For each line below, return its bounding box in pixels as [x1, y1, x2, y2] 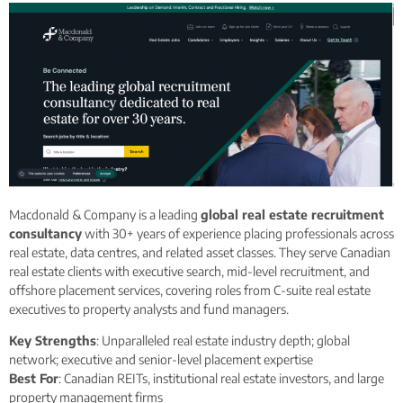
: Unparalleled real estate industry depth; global [96, 333, 350, 349]
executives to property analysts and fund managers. [9, 300, 289, 317]
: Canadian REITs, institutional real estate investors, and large [58, 371, 384, 387]
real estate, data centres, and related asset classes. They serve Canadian [9, 244, 390, 260]
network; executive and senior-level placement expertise [9, 352, 313, 368]
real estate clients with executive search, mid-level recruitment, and [9, 263, 370, 279]
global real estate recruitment [201, 206, 384, 222]
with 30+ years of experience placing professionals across [82, 225, 394, 241]
